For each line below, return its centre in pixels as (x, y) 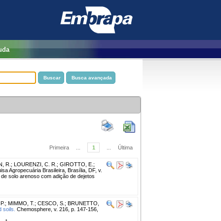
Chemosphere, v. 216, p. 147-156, (57, 209)
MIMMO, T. (21, 203)
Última (125, 147)
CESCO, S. (51, 203)
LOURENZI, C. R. (35, 164)
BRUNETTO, (83, 203)
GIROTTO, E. (76, 164)
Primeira (59, 147)
